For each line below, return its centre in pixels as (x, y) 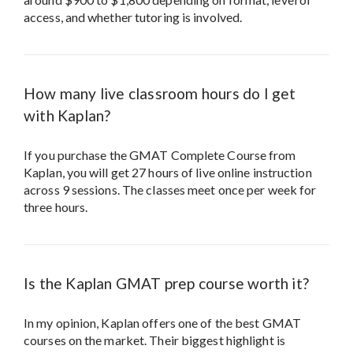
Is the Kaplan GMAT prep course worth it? (166, 284)
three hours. (56, 207)
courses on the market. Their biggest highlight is (154, 340)
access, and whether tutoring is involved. (133, 17)
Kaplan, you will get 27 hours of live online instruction (168, 173)
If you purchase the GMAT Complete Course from (160, 155)
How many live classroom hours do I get (160, 94)
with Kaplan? (67, 116)
